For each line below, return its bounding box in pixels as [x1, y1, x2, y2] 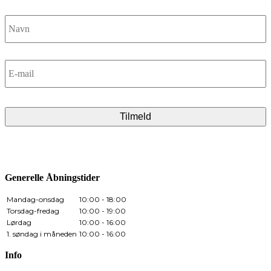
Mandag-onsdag [7, 195, 64, 204]
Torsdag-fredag [7, 206, 59, 216]
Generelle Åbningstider [5, 172, 100, 183]
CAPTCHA [5, 98, 54, 109]
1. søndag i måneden [7, 229, 77, 239]
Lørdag [7, 218, 31, 227]
